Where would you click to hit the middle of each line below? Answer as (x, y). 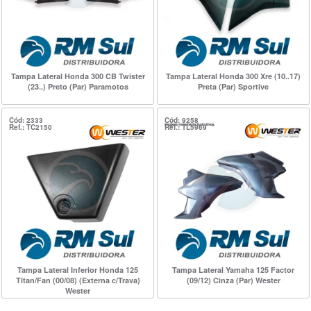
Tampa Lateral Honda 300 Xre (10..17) (233, 76)
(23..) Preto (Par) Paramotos (78, 86)
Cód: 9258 (182, 120)
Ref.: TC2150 (31, 127)
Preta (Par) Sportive (233, 86)
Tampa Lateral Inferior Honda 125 (78, 269)
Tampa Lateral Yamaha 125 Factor (233, 269)
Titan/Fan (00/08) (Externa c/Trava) (78, 280)
